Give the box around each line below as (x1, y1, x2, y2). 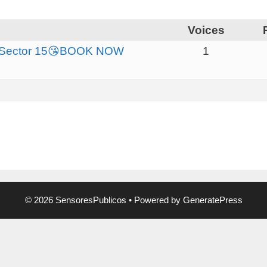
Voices (187, 23, 225, 36)
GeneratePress (182, 194, 243, 205)
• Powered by (126, 194, 183, 205)
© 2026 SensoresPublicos (24, 194, 126, 205)
